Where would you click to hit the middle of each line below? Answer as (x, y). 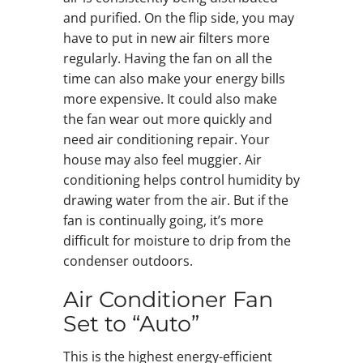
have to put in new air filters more (166, 38)
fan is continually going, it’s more (163, 220)
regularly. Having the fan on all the (167, 58)
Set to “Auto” (131, 323)
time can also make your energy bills (174, 78)
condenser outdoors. (128, 261)
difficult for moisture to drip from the (177, 240)
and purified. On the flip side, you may (178, 17)
